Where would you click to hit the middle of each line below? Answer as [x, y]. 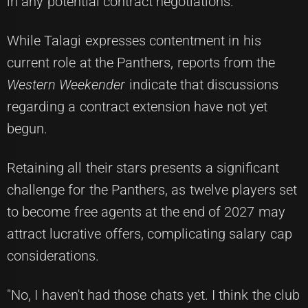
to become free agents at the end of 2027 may [146, 212]
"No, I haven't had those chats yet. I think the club [153, 295]
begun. [27, 129]
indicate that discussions [202, 85]
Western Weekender [66, 85]
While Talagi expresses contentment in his [134, 41]
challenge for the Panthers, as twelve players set [152, 190]
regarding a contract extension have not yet [137, 107]
